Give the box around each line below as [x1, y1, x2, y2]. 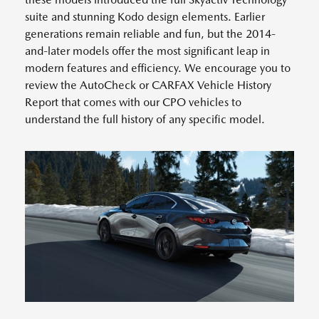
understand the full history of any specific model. [25, 112, 265, 126]
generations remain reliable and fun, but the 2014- [25, 26, 276, 41]
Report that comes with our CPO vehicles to [25, 95, 241, 109]
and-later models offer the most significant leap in [25, 43, 270, 58]
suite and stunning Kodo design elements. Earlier [25, 9, 265, 23]
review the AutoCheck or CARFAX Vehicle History [25, 78, 271, 92]
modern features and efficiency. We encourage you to [25, 61, 291, 75]
